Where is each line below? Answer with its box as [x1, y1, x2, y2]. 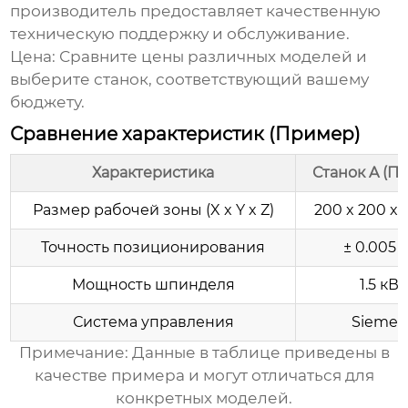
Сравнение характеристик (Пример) [10, 123, 362, 146]
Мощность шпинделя [71, 276, 235, 294]
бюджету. [10, 93, 86, 112]
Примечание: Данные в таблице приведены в [18, 343, 390, 362]
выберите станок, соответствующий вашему [10, 70, 370, 89]
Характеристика [92, 164, 215, 182]
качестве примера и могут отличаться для [34, 366, 374, 385]
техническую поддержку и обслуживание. [10, 25, 351, 44]
